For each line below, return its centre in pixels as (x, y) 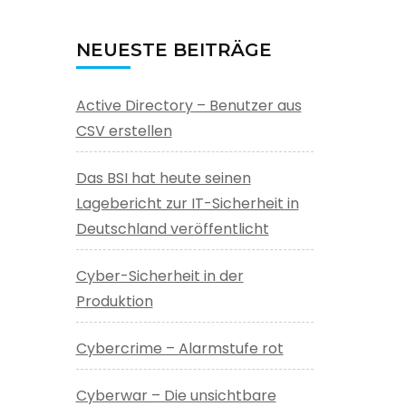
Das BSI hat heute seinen (163, 178)
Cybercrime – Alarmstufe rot (179, 348)
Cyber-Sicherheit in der (159, 275)
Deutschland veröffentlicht (172, 228)
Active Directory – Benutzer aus (188, 105)
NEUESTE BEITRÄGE (174, 49)
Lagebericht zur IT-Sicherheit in (187, 203)
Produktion (114, 301)
